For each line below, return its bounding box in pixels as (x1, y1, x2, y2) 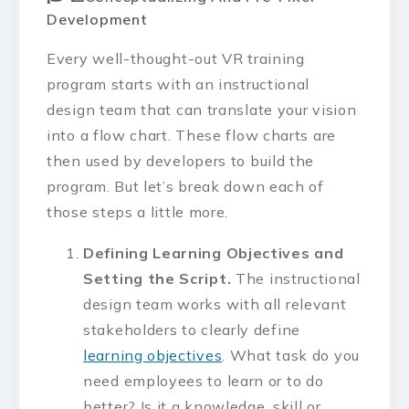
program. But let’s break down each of (47, 176, 324, 195)
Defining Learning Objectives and (83, 244, 344, 263)
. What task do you (222, 346, 360, 365)
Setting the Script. (83, 269, 236, 288)
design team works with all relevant (83, 295, 347, 314)
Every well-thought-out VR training (47, 48, 305, 68)
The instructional (236, 269, 361, 288)
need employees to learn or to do (83, 372, 324, 391)
